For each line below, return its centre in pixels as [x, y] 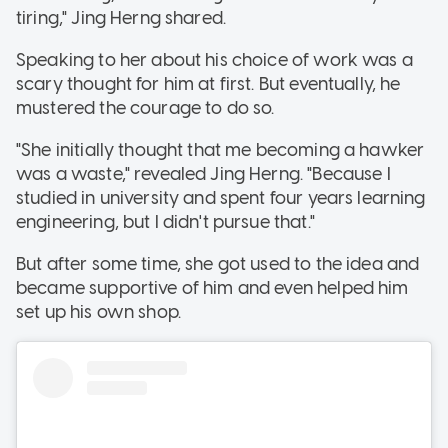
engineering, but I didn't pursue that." [167, 221]
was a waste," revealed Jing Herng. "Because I [203, 173]
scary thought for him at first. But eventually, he [208, 83]
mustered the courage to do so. [145, 107]
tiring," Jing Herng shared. [121, 17]
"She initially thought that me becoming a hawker [220, 149]
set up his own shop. [101, 311]
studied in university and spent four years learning [221, 197]
